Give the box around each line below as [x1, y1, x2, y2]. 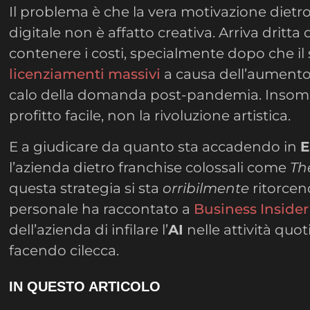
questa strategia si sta [9, 179, 163, 197]
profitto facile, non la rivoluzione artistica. [9, 107, 291, 125]
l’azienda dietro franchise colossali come [9, 158, 291, 176]
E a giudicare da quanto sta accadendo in [9, 138, 301, 155]
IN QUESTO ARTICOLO [9, 279, 161, 295]
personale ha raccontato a [9, 200, 194, 217]
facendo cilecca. [9, 241, 120, 259]
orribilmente [163, 179, 250, 197]
